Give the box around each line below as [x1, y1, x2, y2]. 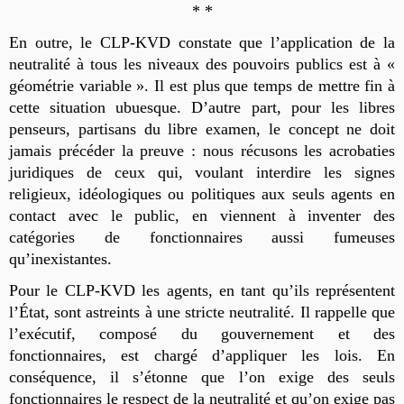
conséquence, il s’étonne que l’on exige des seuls [9, 367, 395, 386]
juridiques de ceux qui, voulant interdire [9, 162, 312, 181]
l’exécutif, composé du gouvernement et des [9, 324, 395, 343]
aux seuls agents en [254, 184, 396, 203]
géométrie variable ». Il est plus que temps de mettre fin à [9, 76, 395, 95]
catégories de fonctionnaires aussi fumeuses [9, 227, 395, 246]
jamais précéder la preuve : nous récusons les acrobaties [9, 141, 395, 160]
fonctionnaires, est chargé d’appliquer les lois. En [9, 345, 395, 364]
